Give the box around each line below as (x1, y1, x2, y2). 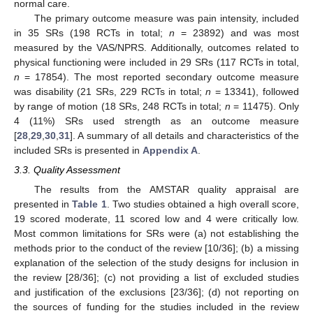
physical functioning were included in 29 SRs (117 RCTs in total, (14, 57, 299, 68)
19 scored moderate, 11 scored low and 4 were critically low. (14, 213, 299, 225)
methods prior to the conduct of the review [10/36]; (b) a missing (14, 242, 299, 254)
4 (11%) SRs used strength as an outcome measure (14, 115, 299, 127)
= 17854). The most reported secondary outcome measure (20, 71, 299, 83)
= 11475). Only (230, 101, 300, 112)
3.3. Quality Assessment (14, 164, 120, 176)
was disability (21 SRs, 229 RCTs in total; (14, 86, 206, 98)
